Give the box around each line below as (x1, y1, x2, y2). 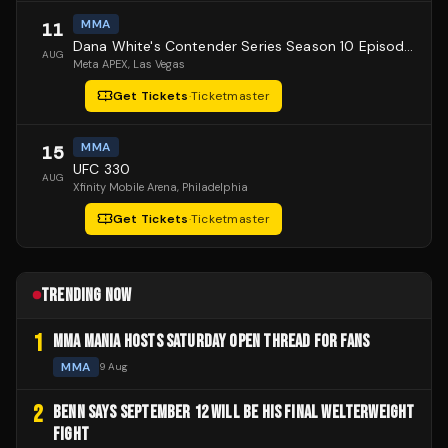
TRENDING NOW (41, 284, 132, 306)
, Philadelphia (177, 179, 248, 194)
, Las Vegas (128, 56, 185, 71)
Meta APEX (73, 56, 128, 71)
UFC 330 (73, 159, 130, 178)
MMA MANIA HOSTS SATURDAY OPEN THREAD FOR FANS (53, 330, 370, 352)
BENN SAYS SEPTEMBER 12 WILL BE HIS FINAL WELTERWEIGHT (53, 401, 415, 423)
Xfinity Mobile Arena (73, 179, 177, 194)
